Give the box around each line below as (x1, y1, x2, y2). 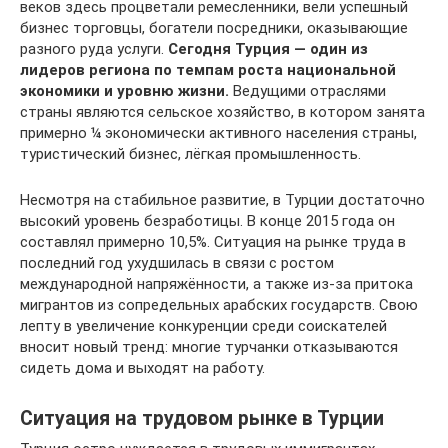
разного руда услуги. (20, 39, 168, 58)
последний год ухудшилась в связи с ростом (20, 253, 334, 272)
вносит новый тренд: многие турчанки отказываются (20, 337, 398, 356)
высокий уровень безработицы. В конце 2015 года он (20, 211, 395, 230)
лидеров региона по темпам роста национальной (20, 60, 396, 79)
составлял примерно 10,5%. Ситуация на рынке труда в (20, 232, 406, 251)
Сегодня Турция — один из (168, 39, 368, 58)
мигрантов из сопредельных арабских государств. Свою (20, 295, 418, 314)
